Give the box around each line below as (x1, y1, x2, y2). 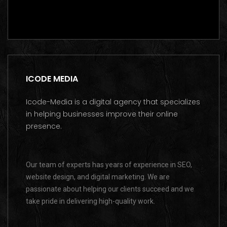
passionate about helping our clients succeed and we (26, 185, 194, 194)
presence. (26, 121, 62, 132)
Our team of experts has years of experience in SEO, (26, 161, 192, 169)
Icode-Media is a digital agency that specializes (26, 97, 200, 107)
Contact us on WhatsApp (31, 2, 132, 14)
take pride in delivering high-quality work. (26, 197, 155, 206)
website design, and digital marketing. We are (26, 173, 170, 181)
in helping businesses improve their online (26, 109, 178, 120)
